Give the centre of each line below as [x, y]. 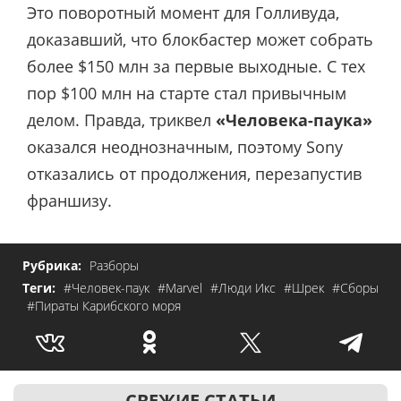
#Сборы [355, 287]
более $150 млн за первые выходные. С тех [196, 67]
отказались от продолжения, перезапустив [194, 174]
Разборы [114, 265]
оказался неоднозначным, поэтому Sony [185, 147]
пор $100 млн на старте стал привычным [187, 94]
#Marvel [182, 287]
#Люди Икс [245, 287]
